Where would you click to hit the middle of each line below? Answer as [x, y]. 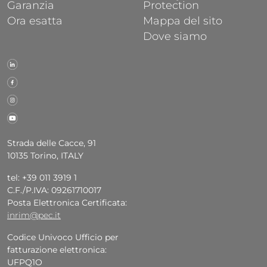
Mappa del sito [182, 21]
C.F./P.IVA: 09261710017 [54, 190]
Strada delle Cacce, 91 [52, 143]
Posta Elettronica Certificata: [67, 203]
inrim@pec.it [34, 215]
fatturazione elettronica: [57, 250]
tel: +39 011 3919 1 [42, 178]
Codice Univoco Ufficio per [63, 237]
